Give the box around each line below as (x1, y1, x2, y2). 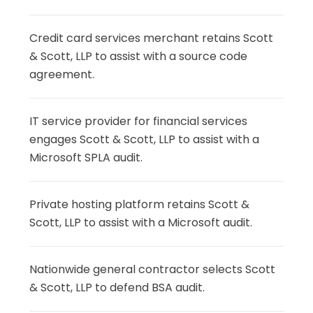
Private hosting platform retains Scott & (29, 196, 250, 212)
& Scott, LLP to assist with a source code (29, 48, 248, 64)
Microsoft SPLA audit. (29, 149, 143, 166)
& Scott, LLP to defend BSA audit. (29, 279, 205, 296)
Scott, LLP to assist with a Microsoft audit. (29, 214, 253, 231)
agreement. (29, 66, 95, 82)
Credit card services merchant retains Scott (29, 29, 274, 46)
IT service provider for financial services (29, 112, 248, 129)
